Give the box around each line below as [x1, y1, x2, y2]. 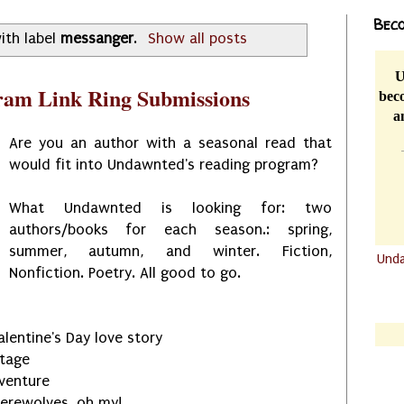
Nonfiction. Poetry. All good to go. [8, 264, 241, 282]
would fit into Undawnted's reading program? [8, 156, 318, 174]
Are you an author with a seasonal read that [8, 134, 332, 152]
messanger [60, 30, 133, 48]
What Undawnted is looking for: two [8, 199, 332, 217]
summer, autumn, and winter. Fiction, [8, 243, 332, 261]
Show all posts [148, 30, 248, 48]
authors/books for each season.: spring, [8, 221, 332, 239]
